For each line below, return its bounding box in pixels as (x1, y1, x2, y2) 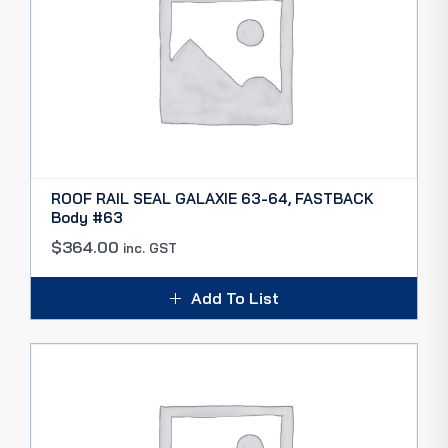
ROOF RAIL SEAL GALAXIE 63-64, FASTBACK (51, 189, 374, 208)
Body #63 (51, 208, 123, 227)
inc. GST (123, 240, 177, 256)
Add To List (190, 288, 279, 308)
